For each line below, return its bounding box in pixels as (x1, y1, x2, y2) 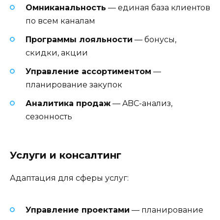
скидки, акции (26, 48, 88, 58)
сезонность (26, 112, 72, 122)
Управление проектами (26, 205, 130, 215)
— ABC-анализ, (110, 99, 172, 109)
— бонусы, (133, 35, 176, 45)
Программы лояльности (26, 35, 133, 45)
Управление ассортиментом (26, 67, 151, 77)
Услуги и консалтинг (10, 149, 121, 161)
